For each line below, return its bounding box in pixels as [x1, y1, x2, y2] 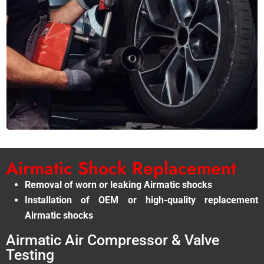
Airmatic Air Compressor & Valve [6, 231, 219, 249]
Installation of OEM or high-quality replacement [25, 194, 258, 206]
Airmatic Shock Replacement [6, 155, 236, 181]
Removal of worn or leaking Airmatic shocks [25, 179, 212, 190]
